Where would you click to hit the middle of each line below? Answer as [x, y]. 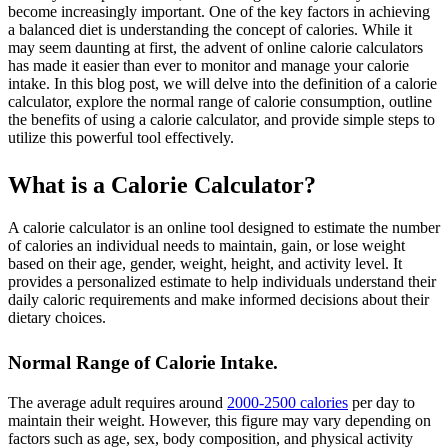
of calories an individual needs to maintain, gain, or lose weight [206, 245]
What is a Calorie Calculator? [162, 184]
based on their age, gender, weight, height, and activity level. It [205, 263]
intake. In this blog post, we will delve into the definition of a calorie [222, 83]
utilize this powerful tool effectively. [121, 137]
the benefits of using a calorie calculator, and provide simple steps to [221, 119]
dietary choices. [57, 317]
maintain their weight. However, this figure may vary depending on [219, 420]
